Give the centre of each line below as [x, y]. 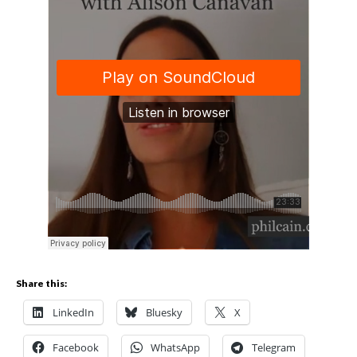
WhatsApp [175, 347]
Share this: [41, 283]
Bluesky [164, 312]
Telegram [274, 347]
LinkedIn [73, 312]
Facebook [76, 347]
